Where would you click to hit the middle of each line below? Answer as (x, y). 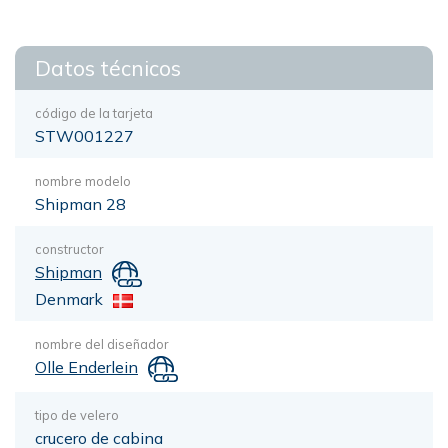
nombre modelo (83, 181)
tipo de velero (77, 414)
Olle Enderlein (86, 366)
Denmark (69, 298)
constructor (69, 249)
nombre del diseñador (102, 343)
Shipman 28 (80, 204)
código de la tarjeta (94, 113)
